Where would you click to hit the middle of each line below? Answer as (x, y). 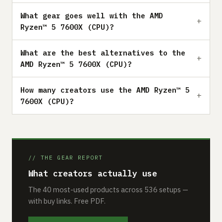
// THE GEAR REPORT (66, 157)
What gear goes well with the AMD (92, 15)
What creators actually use (93, 173)
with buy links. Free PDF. (67, 201)
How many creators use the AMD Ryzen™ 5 (105, 90)
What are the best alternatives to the (103, 53)
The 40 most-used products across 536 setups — (108, 189)
